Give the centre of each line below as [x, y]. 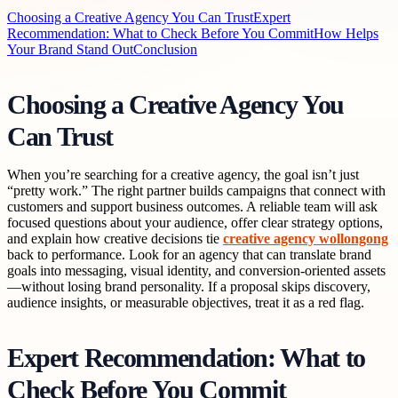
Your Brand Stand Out [70, 49]
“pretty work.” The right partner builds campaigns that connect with [196, 190]
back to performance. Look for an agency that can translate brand [189, 254]
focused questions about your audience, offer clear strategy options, [195, 222]
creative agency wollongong [306, 238]
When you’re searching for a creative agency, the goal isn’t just [183, 174]
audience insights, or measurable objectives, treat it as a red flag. [186, 302]
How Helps [346, 33]
